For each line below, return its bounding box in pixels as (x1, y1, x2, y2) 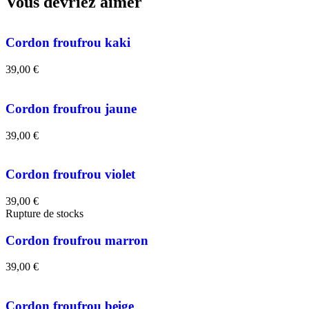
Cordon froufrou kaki (6, 35, 130, 50)
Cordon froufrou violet (6, 167, 135, 182)
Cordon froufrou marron (6, 232, 148, 248)
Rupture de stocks (6, 208, 83, 220)
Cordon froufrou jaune (6, 101, 137, 116)
